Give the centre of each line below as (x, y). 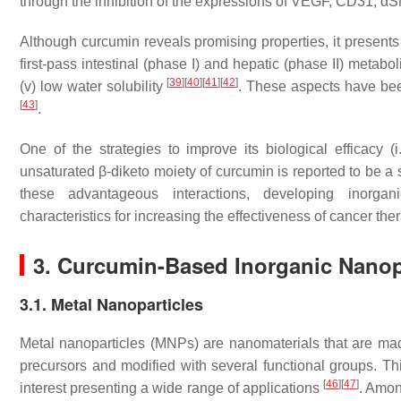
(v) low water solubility (94, 86)
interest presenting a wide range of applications (172, 388)
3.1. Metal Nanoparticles (111, 304)
